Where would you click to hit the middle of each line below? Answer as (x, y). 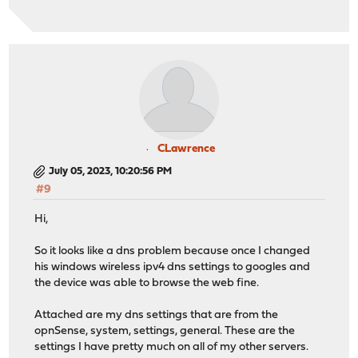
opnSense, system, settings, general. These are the (165, 331)
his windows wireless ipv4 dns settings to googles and (173, 267)
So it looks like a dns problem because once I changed (173, 251)
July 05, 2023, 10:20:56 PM (111, 172)
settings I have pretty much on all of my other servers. (172, 347)
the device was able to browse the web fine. (147, 283)
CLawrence (186, 149)
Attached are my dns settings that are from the (157, 315)
